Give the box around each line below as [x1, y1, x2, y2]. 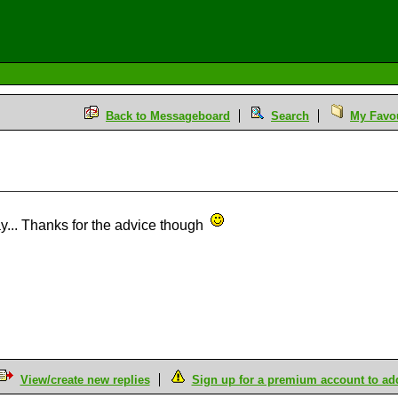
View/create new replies [20, 373, 150, 386]
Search [271, 109, 309, 123]
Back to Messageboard [106, 109, 230, 123]
